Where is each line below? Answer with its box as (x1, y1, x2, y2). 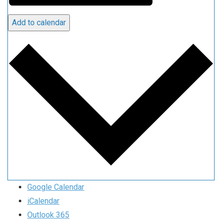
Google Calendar (27, 182, 84, 192)
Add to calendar (12, 18, 66, 28)
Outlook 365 (27, 210, 69, 220)
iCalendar (27, 196, 59, 206)
